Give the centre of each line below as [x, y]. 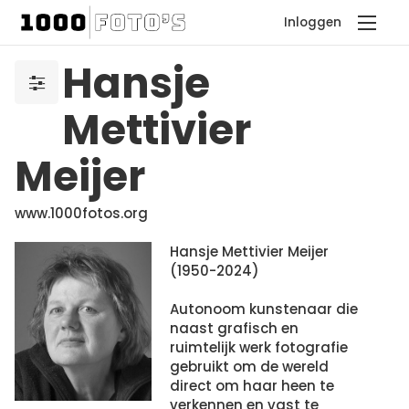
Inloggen [312, 22]
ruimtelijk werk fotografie [259, 347]
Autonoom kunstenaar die [264, 309]
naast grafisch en [234, 328]
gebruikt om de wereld [249, 367]
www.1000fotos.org [81, 213]
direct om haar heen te [252, 386]
